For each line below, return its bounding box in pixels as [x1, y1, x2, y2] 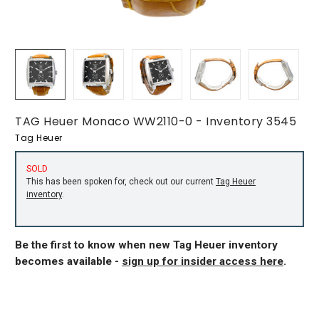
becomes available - [15, 254, 122, 268]
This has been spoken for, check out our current [26, 176, 216, 187]
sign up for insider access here [122, 254, 283, 268]
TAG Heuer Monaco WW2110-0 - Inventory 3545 [15, 113, 296, 130]
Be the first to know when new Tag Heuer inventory [15, 238, 278, 251]
